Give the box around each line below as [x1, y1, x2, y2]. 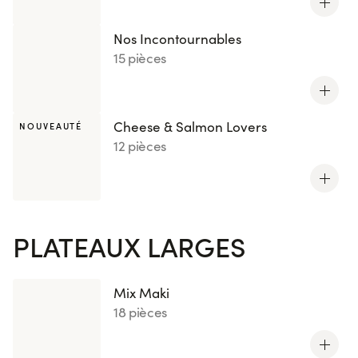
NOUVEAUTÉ [19, 120, 83, 132]
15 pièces [113, 49, 167, 67]
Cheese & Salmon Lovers [113, 117, 267, 136]
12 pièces [113, 137, 167, 155]
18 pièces [113, 303, 168, 321]
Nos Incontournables [113, 30, 241, 48]
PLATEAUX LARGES [13, 228, 245, 265]
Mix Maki [113, 284, 169, 302]
